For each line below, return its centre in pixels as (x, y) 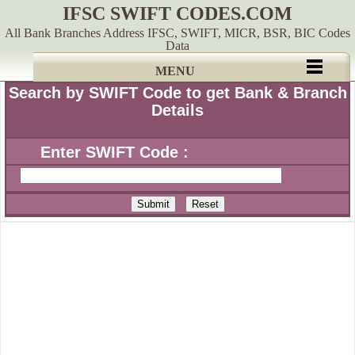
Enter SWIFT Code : (98, 152)
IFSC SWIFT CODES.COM (177, 13)
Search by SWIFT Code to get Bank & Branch (177, 93)
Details (177, 110)
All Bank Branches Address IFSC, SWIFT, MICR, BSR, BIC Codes (177, 33)
